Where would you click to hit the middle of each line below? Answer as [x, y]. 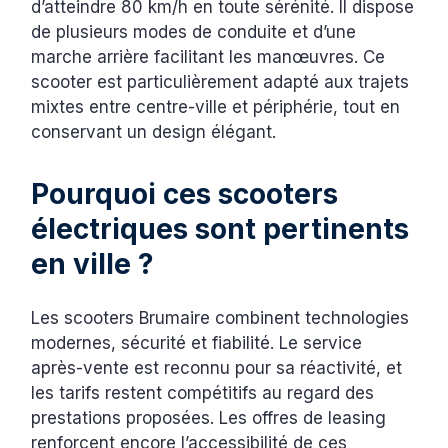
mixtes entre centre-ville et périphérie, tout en [216, 106]
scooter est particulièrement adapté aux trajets [220, 81]
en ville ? [93, 263]
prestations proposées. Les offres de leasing [209, 417]
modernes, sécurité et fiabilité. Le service [197, 342]
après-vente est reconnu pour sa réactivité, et [217, 367]
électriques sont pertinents [220, 228]
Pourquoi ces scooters [185, 193]
